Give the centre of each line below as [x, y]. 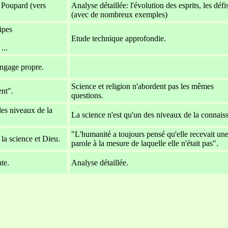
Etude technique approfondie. [119, 38]
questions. [87, 95]
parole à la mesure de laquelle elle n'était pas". [145, 143]
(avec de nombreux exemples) [119, 14]
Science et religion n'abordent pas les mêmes [142, 86]
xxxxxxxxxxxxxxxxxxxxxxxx [120, 182]
